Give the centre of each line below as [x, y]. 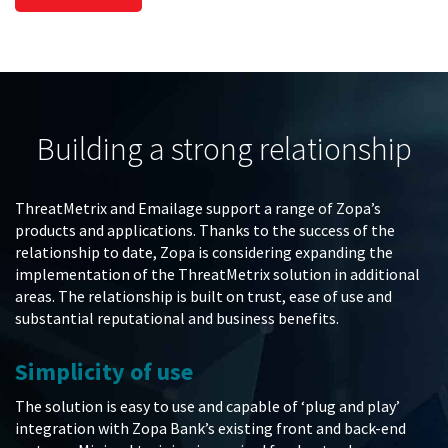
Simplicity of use [104, 372]
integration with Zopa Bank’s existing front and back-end [210, 428]
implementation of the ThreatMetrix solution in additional [217, 274]
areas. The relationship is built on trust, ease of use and [203, 296]
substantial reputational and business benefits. [177, 318]
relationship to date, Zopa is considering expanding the [204, 252]
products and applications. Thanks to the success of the [205, 230]
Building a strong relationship [224, 149]
